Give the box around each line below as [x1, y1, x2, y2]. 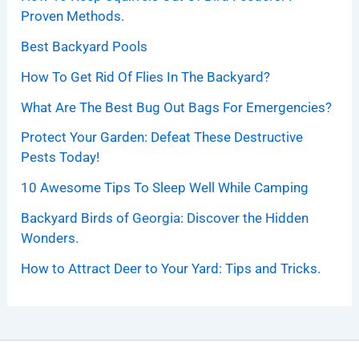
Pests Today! [21, 149, 100, 166]
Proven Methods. [21, 8, 125, 25]
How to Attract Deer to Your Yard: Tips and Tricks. [21, 260, 321, 276]
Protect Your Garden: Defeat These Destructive [21, 129, 304, 146]
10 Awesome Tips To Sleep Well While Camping [21, 179, 309, 196]
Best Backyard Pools [21, 38, 148, 55]
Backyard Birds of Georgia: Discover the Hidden [21, 209, 309, 226]
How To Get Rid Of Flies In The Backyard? [21, 68, 271, 85]
